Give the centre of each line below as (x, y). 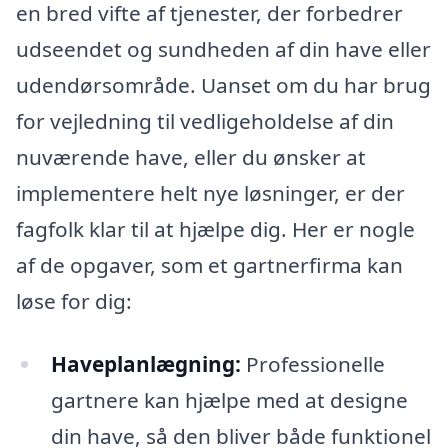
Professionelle (312, 364)
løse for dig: (74, 300)
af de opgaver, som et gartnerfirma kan (209, 264)
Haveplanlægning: (145, 364)
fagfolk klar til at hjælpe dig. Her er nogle (215, 228)
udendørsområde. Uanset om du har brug (223, 84)
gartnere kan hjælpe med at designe (229, 400)
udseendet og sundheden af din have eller (223, 48)
